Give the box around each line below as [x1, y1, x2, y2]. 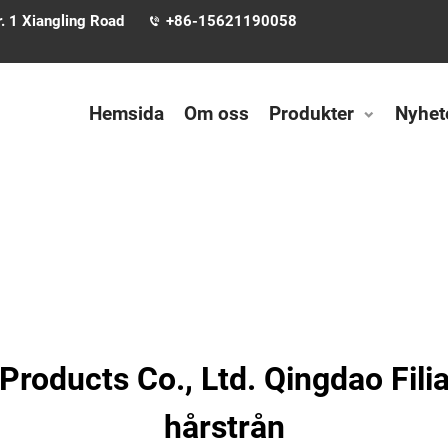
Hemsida [89, 102, 164, 125]
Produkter [269, 102, 354, 125]
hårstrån [163, 408, 285, 446]
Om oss [184, 102, 249, 125]
